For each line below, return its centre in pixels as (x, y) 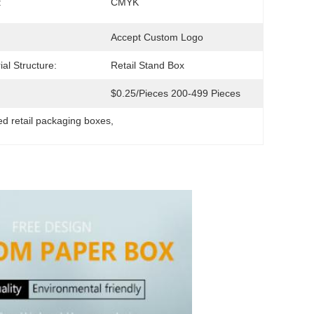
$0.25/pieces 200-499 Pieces (176, 93)
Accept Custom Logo (157, 37)
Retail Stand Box (148, 65)
